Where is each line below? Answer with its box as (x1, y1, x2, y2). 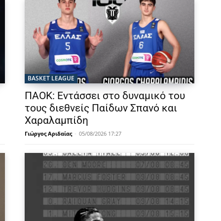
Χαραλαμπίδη (25, 114, 88, 127)
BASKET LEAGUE (28, 74, 74, 83)
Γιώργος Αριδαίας (25, 130, 72, 138)
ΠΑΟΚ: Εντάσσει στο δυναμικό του (25, 90, 185, 102)
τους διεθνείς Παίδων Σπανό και (25, 102, 177, 114)
